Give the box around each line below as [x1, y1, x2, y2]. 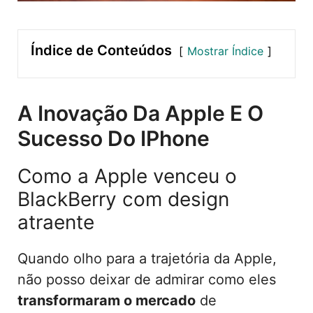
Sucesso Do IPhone [17, 125, 210, 151]
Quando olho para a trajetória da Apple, [17, 249, 277, 267]
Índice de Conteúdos [31, 41, 172, 59]
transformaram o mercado [17, 291, 196, 309]
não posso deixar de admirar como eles [17, 270, 276, 288]
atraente [17, 210, 94, 234]
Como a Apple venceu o [17, 163, 237, 188]
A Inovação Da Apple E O [17, 100, 263, 126]
